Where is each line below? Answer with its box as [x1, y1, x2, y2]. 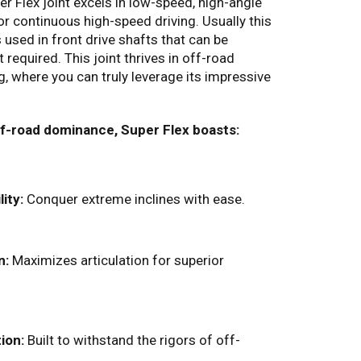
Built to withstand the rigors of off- [24, 332, 240, 349]
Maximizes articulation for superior [9, 252, 224, 269]
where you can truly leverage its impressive [8, 68, 271, 85]
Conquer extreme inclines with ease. [23, 191, 245, 208]
